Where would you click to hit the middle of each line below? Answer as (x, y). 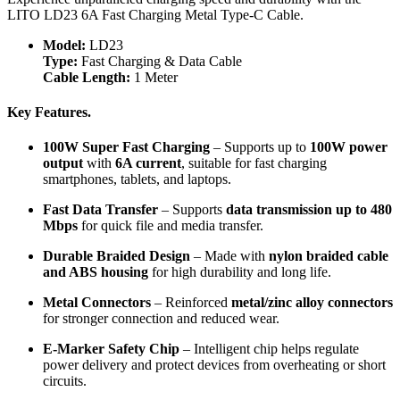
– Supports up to (260, 147)
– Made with (229, 256)
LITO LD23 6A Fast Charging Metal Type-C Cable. (155, 14)
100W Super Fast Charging (126, 147)
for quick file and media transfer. (171, 226)
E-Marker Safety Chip (111, 349)
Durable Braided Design (117, 256)
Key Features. (49, 112)
